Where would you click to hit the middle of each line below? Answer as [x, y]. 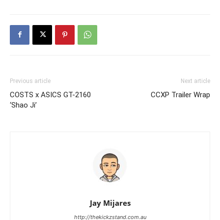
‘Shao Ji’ [23, 105]
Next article [195, 81]
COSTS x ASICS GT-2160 [50, 95]
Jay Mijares [110, 203]
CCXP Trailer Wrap [180, 95]
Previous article [30, 81]
